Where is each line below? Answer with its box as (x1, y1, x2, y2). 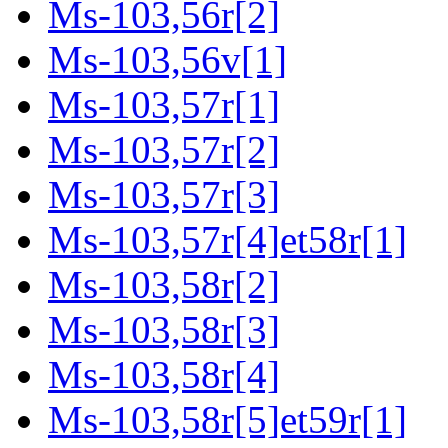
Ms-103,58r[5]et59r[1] (48, 398, 407, 442)
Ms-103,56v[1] (48, 38, 287, 82)
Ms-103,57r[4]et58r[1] (48, 218, 407, 262)
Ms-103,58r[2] (48, 263, 280, 307)
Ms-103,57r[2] (48, 128, 280, 172)
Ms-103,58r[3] (48, 308, 280, 352)
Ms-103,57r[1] (48, 83, 280, 127)
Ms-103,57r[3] (48, 173, 280, 217)
